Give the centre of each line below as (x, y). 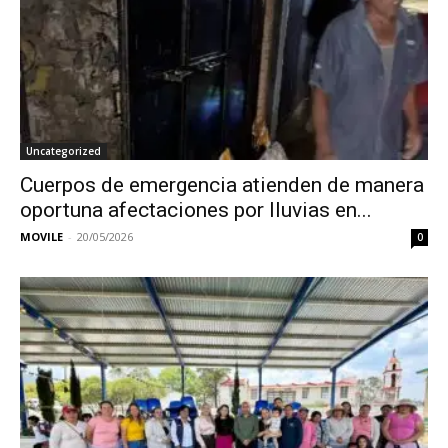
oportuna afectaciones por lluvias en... (196, 210)
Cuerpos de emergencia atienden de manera (222, 185)
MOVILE (41, 237)
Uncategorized (63, 151)
